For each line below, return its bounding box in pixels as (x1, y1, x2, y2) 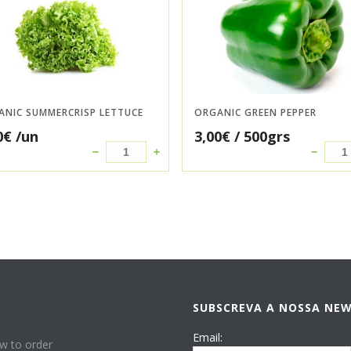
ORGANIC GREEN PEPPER (194, 106, 317, 120)
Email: (193, 330, 223, 346)
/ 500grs (230, 127, 290, 147)
